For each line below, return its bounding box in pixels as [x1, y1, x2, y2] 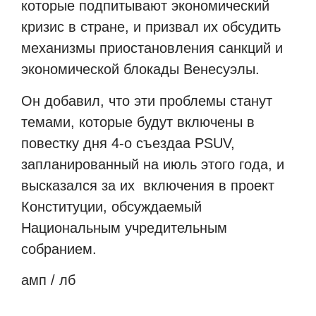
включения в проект [143, 177, 274, 193]
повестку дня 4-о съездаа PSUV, [21, 135, 235, 151]
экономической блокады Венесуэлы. [21, 61, 260, 78]
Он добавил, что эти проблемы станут [21, 92, 272, 109]
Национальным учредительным [21, 219, 227, 236]
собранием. [21, 241, 97, 257]
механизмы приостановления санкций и [21, 40, 283, 56]
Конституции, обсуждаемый [21, 198, 202, 214]
